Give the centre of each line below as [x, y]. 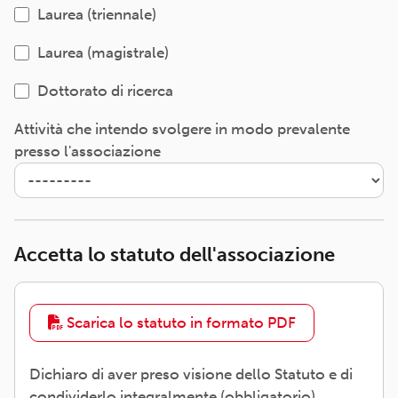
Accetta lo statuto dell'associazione [175, 255]
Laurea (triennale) [96, 14]
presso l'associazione [88, 151]
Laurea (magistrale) [103, 52]
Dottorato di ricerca [105, 91]
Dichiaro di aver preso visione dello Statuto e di [191, 374]
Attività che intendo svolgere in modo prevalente [182, 129]
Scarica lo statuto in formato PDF [179, 322]
